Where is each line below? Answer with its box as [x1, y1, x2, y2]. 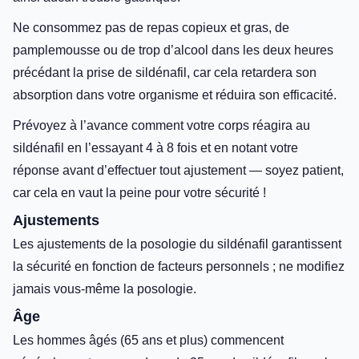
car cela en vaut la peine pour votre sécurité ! [13, 185, 266, 200]
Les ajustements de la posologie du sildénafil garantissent [13, 236, 341, 251]
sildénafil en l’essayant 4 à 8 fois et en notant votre [13, 140, 298, 155]
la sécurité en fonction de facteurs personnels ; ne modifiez [13, 259, 345, 273]
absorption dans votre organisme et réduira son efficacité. [13, 87, 337, 102]
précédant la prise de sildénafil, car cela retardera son [13, 65, 317, 79]
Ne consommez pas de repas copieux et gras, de [13, 20, 289, 34]
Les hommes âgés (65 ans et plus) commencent [13, 333, 284, 347]
